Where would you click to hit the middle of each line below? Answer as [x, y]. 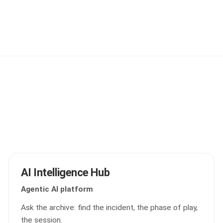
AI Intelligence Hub [65, 172]
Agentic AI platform [57, 189]
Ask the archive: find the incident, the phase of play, [109, 208]
